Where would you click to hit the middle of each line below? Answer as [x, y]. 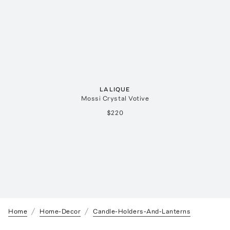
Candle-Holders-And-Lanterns [142, 212]
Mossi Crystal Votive [115, 99]
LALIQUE [115, 90]
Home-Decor [60, 212]
